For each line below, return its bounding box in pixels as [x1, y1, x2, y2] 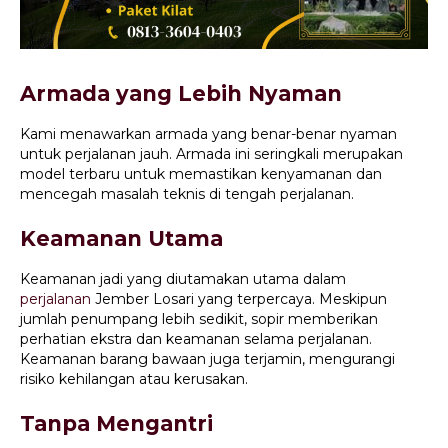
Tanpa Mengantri [20, 411, 213, 437]
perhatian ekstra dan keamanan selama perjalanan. [20, 330, 372, 349]
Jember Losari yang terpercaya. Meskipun [91, 290, 387, 309]
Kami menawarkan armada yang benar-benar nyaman [20, 125, 397, 144]
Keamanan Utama [20, 226, 223, 252]
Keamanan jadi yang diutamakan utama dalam [20, 270, 346, 289]
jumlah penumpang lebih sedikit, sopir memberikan [20, 310, 378, 329]
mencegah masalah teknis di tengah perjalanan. [20, 185, 354, 204]
